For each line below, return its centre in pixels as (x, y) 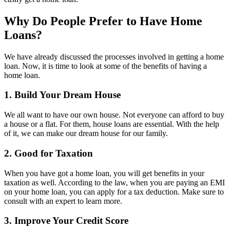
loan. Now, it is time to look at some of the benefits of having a (106, 66)
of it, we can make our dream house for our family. (86, 133)
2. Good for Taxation (49, 153)
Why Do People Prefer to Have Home (103, 21)
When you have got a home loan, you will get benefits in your (104, 173)
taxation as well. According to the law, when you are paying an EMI (114, 182)
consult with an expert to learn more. (63, 201)
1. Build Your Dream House (62, 95)
